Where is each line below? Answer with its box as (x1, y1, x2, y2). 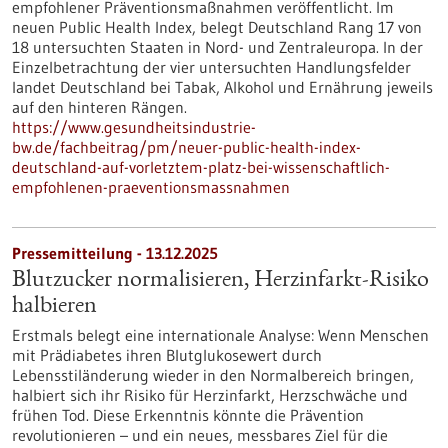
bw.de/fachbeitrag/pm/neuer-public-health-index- (12, 137, 361, 157)
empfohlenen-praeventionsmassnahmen (12, 177, 290, 197)
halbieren (12, 295, 97, 319)
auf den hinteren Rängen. (12, 97, 187, 117)
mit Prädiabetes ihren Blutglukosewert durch (12, 345, 322, 365)
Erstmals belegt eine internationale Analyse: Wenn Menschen (12, 325, 429, 345)
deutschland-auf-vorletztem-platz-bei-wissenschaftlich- (12, 157, 390, 177)
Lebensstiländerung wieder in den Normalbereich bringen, (12, 365, 414, 385)
